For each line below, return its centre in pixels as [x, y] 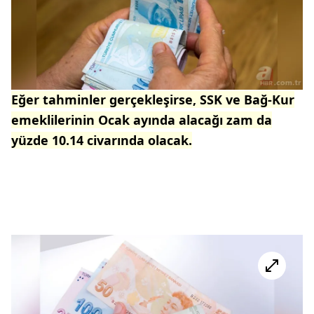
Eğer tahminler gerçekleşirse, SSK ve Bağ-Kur [153, 99]
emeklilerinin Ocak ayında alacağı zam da [142, 120]
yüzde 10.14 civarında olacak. [102, 140]
